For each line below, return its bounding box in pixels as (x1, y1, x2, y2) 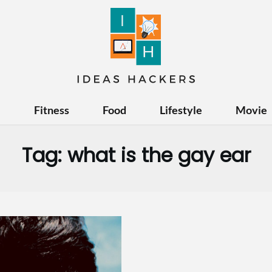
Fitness (33, 103, 69, 117)
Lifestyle (159, 103, 202, 117)
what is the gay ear (67, 141, 251, 169)
